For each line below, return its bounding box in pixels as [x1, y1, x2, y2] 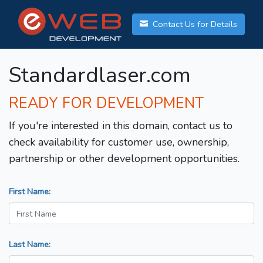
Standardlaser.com [9, 61, 191, 90]
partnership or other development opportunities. [9, 151, 240, 166]
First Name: [9, 186, 50, 198]
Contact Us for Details [150, 18, 237, 31]
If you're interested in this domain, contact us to [9, 119, 232, 133]
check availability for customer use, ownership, [9, 135, 229, 150]
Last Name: [9, 238, 50, 251]
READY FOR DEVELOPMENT [9, 93, 204, 114]
